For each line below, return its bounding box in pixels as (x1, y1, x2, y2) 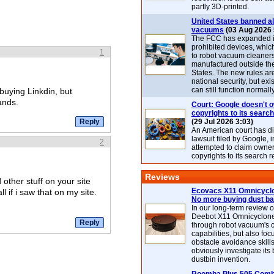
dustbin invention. (191, 255, 250, 264)
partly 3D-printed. (191, 2, 249, 11)
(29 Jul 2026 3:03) (191, 117, 253, 126)
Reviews (145, 172, 180, 182)
